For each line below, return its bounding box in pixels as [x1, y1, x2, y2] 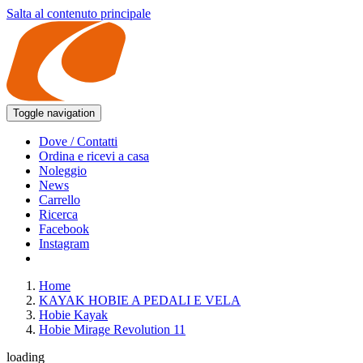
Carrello [39, 193, 80, 207]
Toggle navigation [13, 107, 95, 120]
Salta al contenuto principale [6, 6, 151, 20]
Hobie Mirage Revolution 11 [39, 322, 186, 337]
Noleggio [39, 164, 87, 178]
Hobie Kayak [39, 308, 108, 322]
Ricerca [39, 207, 78, 222]
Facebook [39, 222, 89, 237]
